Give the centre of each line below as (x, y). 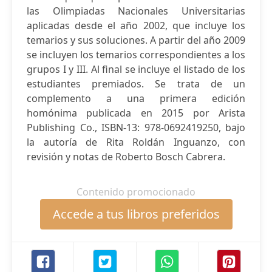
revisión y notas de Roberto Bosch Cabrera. (126, 157)
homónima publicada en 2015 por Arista (136, 113)
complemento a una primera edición (136, 98)
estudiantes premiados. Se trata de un (136, 84)
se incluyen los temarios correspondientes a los (136, 55)
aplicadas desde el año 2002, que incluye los (136, 25)
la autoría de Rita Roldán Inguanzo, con (136, 142)
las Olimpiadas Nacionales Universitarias (136, 11)
